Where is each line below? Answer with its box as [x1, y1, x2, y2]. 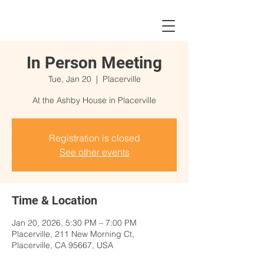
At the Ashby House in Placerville [32, 95, 156, 105]
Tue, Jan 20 [48, 74, 91, 84]
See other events [59, 146, 130, 158]
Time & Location [12, 193, 97, 207]
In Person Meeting [27, 53, 162, 72]
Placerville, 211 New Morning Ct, [12, 229, 134, 239]
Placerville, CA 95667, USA [12, 240, 113, 250]
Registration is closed [48, 132, 140, 144]
